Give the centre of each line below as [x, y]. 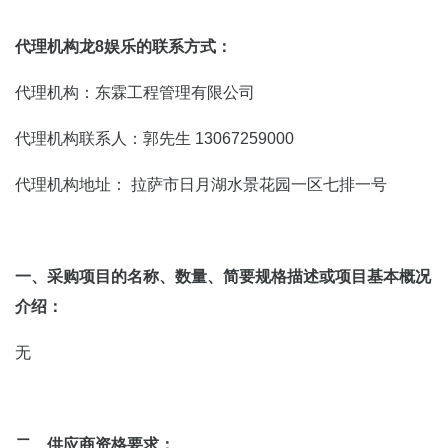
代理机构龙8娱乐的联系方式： [123, 46]
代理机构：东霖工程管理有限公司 [135, 92]
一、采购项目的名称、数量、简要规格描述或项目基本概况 [223, 276]
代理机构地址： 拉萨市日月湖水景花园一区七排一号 [201, 184]
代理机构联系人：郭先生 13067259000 [154, 138]
